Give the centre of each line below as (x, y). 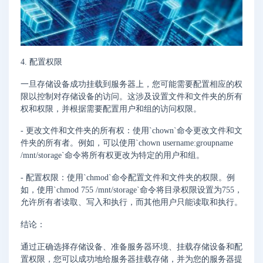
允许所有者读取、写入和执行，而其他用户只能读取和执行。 (131, 203)
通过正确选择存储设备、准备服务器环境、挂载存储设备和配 (131, 247)
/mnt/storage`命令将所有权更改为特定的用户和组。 (112, 156)
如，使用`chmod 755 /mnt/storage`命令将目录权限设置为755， (131, 190)
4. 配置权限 (41, 62)
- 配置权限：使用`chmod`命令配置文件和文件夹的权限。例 (128, 178)
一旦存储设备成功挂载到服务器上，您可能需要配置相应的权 (131, 84)
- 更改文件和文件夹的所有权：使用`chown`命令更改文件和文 (131, 131)
